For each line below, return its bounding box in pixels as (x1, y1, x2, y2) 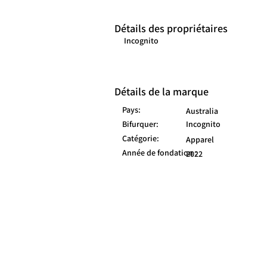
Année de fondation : (122, 147, 197, 159)
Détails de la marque (114, 85, 209, 99)
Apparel (186, 134, 214, 145)
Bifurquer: (122, 119, 159, 130)
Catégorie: (122, 133, 159, 144)
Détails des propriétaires (114, 21, 228, 36)
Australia (186, 105, 218, 117)
